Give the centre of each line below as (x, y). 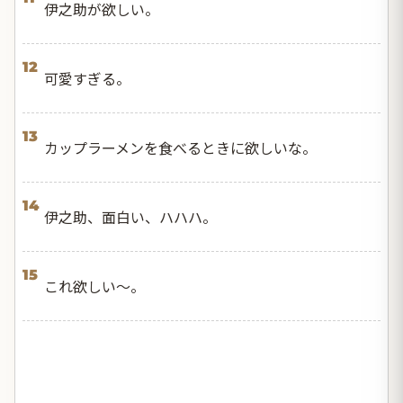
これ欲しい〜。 (94, 286)
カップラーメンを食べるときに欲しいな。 (180, 147)
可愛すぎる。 (87, 78)
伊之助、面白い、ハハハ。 (130, 216)
